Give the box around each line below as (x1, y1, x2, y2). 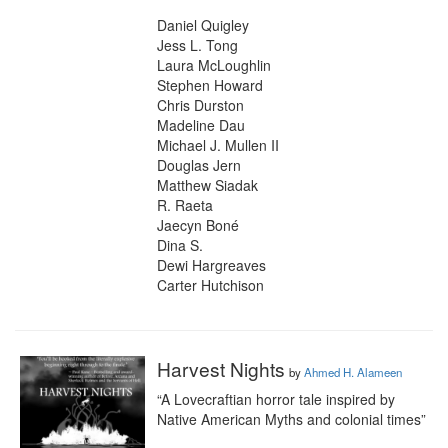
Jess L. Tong (157, 35, 238, 55)
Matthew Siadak (157, 175, 258, 195)
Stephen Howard (157, 75, 263, 95)
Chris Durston (157, 95, 244, 115)
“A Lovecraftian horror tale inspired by (157, 389, 395, 409)
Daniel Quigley (157, 15, 249, 35)
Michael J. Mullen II (157, 135, 279, 155)
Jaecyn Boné (157, 215, 239, 235)
